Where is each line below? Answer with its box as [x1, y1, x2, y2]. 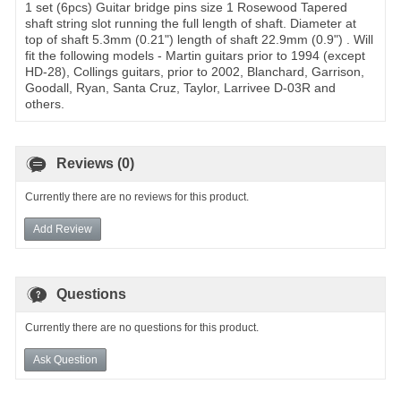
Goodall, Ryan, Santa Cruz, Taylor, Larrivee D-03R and [25, 81, 336, 95]
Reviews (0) [56, 156, 134, 171]
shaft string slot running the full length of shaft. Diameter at [25, 16, 356, 30]
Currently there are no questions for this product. [25, 321, 259, 334]
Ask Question [33, 354, 98, 366]
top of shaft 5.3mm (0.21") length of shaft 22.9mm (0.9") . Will [25, 32, 373, 47]
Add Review [33, 223, 92, 235]
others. [25, 97, 64, 111]
